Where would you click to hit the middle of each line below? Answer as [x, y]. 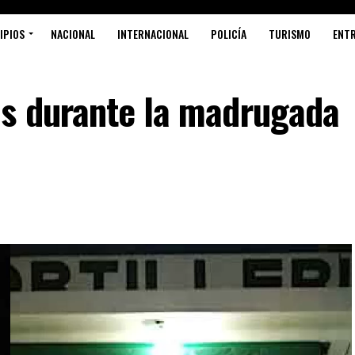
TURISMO [290, 34]
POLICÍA [229, 34]
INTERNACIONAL [153, 34]
